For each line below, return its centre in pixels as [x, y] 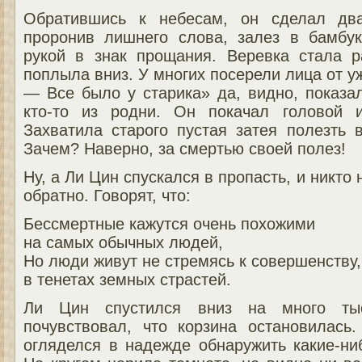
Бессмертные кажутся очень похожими [169, 223]
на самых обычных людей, [123, 242]
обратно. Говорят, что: [107, 195]
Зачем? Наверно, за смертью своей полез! [185, 148]
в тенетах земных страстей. [127, 279]
